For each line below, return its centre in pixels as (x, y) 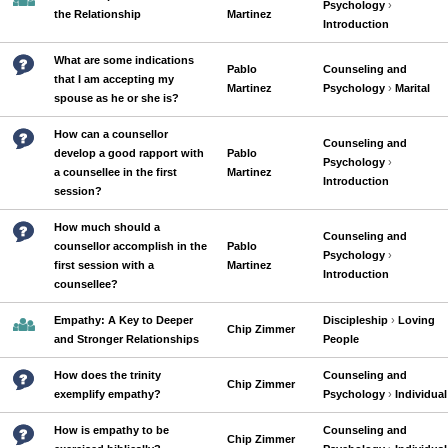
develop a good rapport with (129, 153)
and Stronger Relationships (126, 339)
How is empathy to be (111, 430)
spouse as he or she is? (116, 98)
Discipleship (355, 320)
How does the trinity (107, 375)
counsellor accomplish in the (130, 246)
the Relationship (97, 14)
